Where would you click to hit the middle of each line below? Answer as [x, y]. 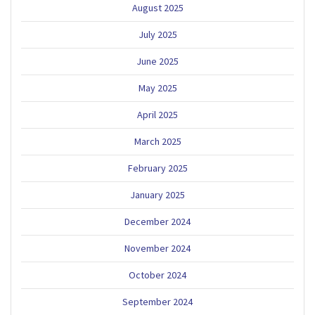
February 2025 [157, 168]
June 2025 [157, 61]
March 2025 [157, 141]
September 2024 [157, 301]
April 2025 [157, 114]
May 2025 [157, 88]
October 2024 [157, 275]
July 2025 [157, 34]
